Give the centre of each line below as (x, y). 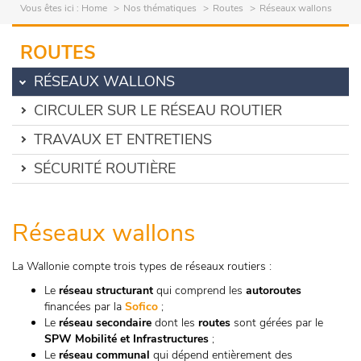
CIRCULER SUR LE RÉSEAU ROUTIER (158, 110)
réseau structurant (106, 290)
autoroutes (274, 290)
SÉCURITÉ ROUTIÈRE (105, 168)
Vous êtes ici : (51, 8)
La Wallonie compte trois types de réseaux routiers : (142, 266)
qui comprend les (199, 290)
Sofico (141, 307)
